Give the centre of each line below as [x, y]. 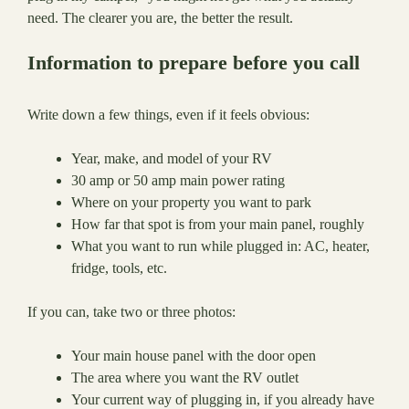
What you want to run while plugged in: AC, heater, [220, 246]
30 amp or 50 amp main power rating [178, 181]
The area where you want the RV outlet [185, 378]
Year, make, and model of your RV [172, 159]
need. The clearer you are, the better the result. [160, 18]
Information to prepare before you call [194, 63]
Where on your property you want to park [191, 203]
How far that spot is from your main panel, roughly [218, 225]
